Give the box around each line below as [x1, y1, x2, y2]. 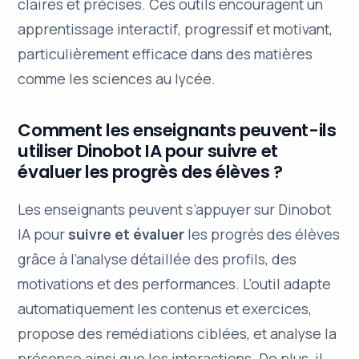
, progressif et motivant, [178, 19, 333, 38]
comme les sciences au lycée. [18, 69, 216, 88]
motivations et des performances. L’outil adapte [18, 274, 332, 294]
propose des [18, 324, 107, 344]
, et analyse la [247, 324, 337, 344]
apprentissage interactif [18, 19, 179, 38]
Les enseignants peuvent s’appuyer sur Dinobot [18, 200, 332, 220]
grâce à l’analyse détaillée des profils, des [18, 249, 297, 269]
